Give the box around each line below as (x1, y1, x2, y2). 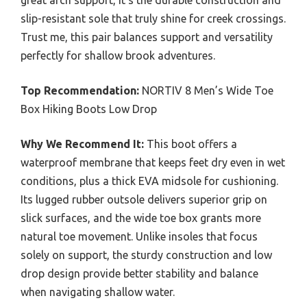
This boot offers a (144, 138, 237, 150)
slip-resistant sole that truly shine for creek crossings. (21, 12, 286, 25)
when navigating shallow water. (21, 286, 175, 298)
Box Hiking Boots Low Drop (21, 103, 157, 115)
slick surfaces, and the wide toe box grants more (21, 212, 261, 224)
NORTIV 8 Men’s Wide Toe (139, 84, 273, 97)
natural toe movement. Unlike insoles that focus (21, 230, 258, 243)
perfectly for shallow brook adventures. (21, 49, 215, 62)
